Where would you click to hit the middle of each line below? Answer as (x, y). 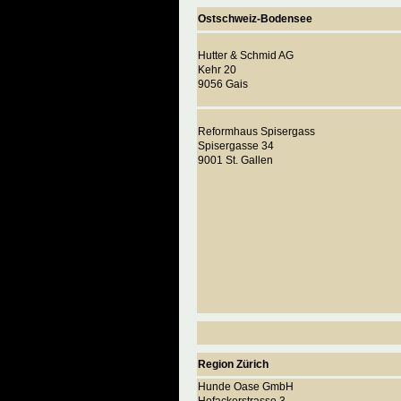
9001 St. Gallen (235, 160)
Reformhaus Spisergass (256, 132)
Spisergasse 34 (236, 146)
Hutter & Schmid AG (246, 55)
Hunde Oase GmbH (246, 387)
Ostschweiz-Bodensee (255, 19)
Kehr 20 (217, 70)
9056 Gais (223, 84)
